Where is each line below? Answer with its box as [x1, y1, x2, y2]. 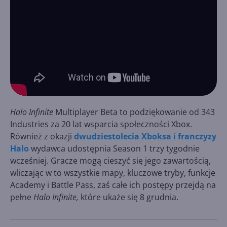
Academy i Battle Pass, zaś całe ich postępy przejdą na [10, 179, 216, 191]
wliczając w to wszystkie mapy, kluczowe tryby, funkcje [10, 167, 215, 178]
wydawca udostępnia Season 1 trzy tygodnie [29, 142, 200, 154]
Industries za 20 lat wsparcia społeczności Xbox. [10, 118, 192, 130]
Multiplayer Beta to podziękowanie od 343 [53, 106, 215, 118]
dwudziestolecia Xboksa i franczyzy [74, 130, 216, 142]
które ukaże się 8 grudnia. [79, 191, 178, 203]
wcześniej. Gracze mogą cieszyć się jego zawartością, [10, 155, 211, 166]
